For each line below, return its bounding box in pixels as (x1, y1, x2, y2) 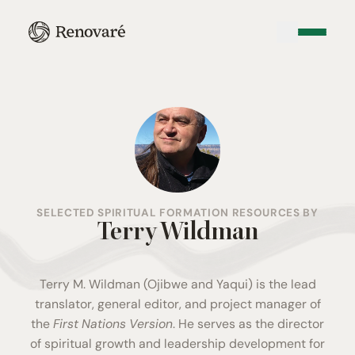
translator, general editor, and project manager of (34, 296, 321, 311)
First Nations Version (53, 316, 173, 331)
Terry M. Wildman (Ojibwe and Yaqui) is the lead (39, 277, 316, 292)
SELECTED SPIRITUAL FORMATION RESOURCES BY (36, 206, 319, 219)
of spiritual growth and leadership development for (30, 336, 325, 351)
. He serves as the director (173, 316, 324, 331)
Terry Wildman (97, 218, 258, 247)
